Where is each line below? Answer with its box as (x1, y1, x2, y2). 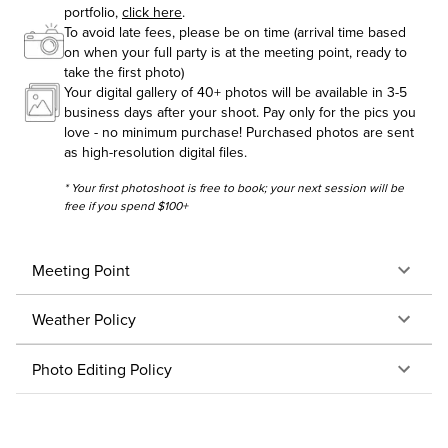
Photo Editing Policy (32, 358, 172, 380)
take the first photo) (64, 62, 184, 82)
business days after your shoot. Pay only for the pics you (64, 102, 416, 122)
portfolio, (64, 2, 122, 22)
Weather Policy (32, 308, 136, 330)
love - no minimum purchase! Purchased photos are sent (64, 122, 414, 142)
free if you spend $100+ (64, 197, 188, 214)
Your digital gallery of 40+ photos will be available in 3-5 (64, 82, 407, 102)
